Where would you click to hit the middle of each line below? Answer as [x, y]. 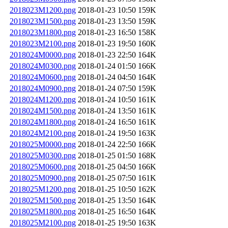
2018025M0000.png [43, 144]
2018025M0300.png [43, 155]
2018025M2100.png [43, 222]
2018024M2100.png [43, 133]
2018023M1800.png [43, 32]
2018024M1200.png [43, 99]
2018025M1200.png [43, 189]
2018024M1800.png [43, 122]
